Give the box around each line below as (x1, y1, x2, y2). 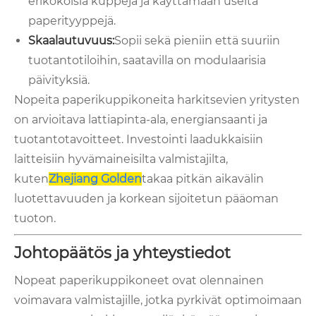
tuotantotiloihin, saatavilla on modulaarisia (28, 54, 266, 68)
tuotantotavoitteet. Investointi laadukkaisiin (14, 133, 263, 147)
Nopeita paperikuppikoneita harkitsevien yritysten (14, 93, 300, 107)
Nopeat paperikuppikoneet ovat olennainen (14, 274, 264, 288)
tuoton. (14, 212, 56, 226)
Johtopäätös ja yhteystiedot (14, 243, 231, 263)
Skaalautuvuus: (28, 34, 114, 48)
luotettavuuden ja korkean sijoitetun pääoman (14, 192, 279, 206)
